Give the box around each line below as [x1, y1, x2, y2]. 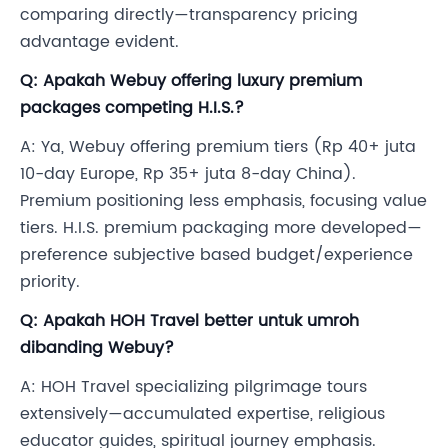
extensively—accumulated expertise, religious [20, 401, 385, 428]
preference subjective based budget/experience [20, 242, 413, 269]
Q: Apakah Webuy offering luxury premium [20, 68, 362, 95]
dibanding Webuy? [20, 335, 174, 362]
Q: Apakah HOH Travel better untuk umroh [20, 308, 359, 335]
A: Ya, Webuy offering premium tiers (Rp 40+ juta [20, 134, 416, 161]
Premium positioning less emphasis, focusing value [20, 188, 427, 215]
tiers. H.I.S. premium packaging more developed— [20, 215, 422, 242]
